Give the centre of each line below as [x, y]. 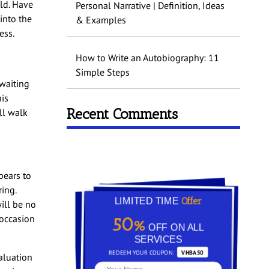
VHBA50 [192, 252]
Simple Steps [102, 72]
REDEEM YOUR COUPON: [141, 252]
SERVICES [158, 239]
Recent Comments [122, 114]
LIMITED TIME [147, 201]
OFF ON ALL [174, 227]
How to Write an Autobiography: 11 [147, 58]
